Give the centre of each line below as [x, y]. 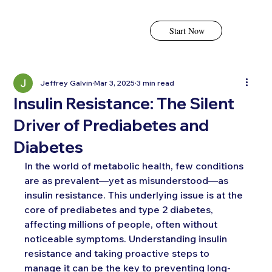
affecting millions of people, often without [122, 224]
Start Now [187, 31]
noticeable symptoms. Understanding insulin [127, 239]
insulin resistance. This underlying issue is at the [135, 195]
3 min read [156, 83]
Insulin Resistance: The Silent [124, 104]
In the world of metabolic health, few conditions [135, 166]
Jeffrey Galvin [66, 83]
